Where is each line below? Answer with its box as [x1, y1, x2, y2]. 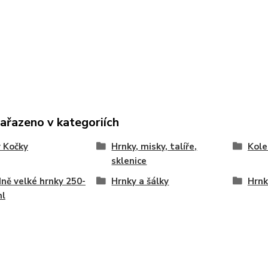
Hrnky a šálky [111, 175, 169, 187]
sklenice [111, 155, 147, 167]
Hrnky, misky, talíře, [111, 141, 197, 153]
